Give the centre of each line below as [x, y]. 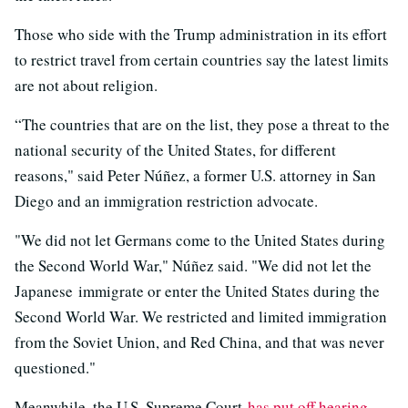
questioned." [55, 367]
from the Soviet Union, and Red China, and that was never [199, 342]
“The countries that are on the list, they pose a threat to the [202, 124]
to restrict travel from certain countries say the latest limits [202, 59]
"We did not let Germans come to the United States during [200, 240]
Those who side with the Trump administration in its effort [201, 34]
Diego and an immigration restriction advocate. [166, 200]
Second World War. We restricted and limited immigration [201, 316]
